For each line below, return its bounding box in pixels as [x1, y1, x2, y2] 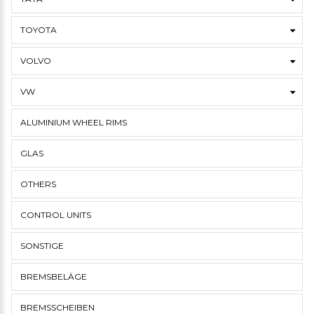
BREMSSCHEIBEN [20, 302, 95, 313]
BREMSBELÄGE [20, 271, 87, 282]
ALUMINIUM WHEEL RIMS [20, 117, 127, 128]
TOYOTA [20, 25, 57, 35]
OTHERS [20, 179, 56, 189]
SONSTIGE [20, 240, 64, 251]
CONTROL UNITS [20, 210, 91, 220]
